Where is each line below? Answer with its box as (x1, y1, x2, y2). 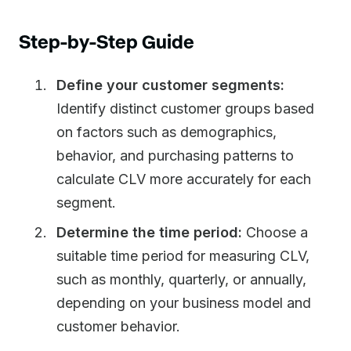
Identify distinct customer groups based (56, 100, 314, 117)
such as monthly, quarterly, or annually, (56, 271, 306, 288)
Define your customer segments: (56, 77, 284, 93)
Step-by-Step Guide (19, 30, 194, 52)
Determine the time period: (56, 224, 242, 241)
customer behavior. (56, 318, 180, 335)
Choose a (242, 224, 308, 241)
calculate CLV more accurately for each (56, 171, 311, 187)
